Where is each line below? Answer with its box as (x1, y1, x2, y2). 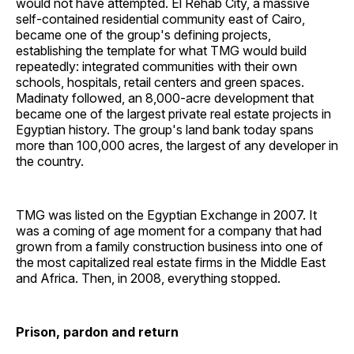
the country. (16, 153, 84, 170)
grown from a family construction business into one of (16, 239, 323, 255)
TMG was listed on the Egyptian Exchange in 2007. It (16, 207, 317, 224)
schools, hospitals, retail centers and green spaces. (16, 74, 304, 91)
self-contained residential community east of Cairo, (16, 11, 305, 28)
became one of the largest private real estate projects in (16, 106, 331, 122)
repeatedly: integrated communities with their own (16, 58, 297, 75)
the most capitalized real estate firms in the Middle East (16, 254, 326, 271)
